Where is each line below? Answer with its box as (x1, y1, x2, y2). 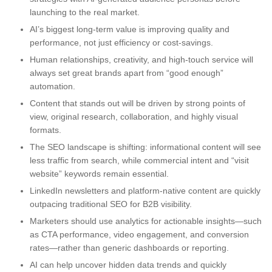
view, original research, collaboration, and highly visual (30, 111, 238, 121)
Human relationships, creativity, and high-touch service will (30, 54, 253, 64)
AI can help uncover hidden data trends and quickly (30, 259, 226, 270)
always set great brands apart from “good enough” (30, 67, 223, 78)
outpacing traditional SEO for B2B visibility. (30, 199, 192, 209)
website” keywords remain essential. (30, 168, 169, 178)
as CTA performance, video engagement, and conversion (30, 229, 249, 239)
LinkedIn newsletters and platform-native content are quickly (30, 185, 260, 195)
